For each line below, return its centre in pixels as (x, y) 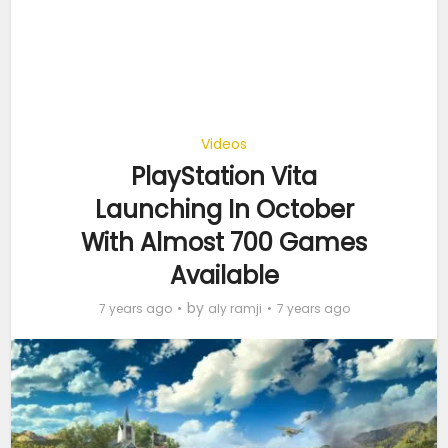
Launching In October (224, 209)
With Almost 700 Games (224, 242)
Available (224, 275)
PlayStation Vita (224, 176)
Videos (224, 144)
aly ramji (234, 308)
